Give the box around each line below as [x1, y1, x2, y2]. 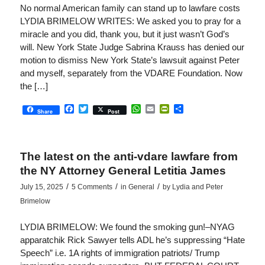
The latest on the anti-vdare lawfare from [20, 150, 238, 163]
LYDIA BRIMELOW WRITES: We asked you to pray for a [20, 15, 241, 26]
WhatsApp [140, 104, 185, 114]
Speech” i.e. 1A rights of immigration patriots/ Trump [20, 247, 219, 258]
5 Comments [71, 182, 112, 191]
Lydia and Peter [172, 182, 223, 191]
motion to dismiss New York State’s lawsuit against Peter [20, 54, 240, 65]
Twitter [88, 104, 116, 114]
